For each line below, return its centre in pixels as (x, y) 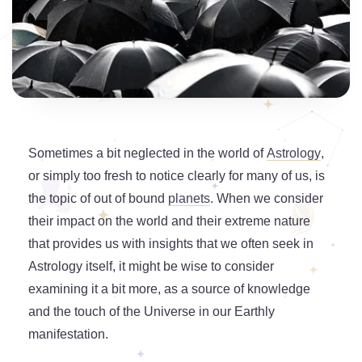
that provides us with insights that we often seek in (171, 244)
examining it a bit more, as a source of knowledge (169, 289)
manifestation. (70, 335)
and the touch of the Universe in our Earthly (152, 312)
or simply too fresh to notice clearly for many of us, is (177, 176)
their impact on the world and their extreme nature (169, 221)
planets (189, 199)
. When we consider (267, 199)
